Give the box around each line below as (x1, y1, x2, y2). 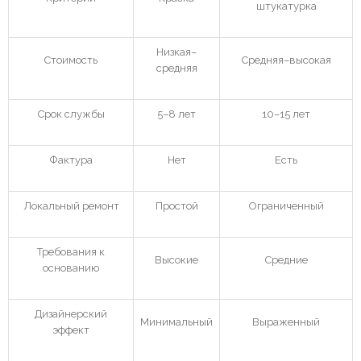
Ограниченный (248, 199, 324, 212)
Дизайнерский (35, 307, 107, 320)
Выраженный (252, 315, 320, 328)
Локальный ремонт (23, 199, 119, 212)
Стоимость (44, 53, 98, 66)
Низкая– (156, 45, 197, 58)
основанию (43, 261, 99, 274)
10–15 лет (262, 107, 310, 120)
